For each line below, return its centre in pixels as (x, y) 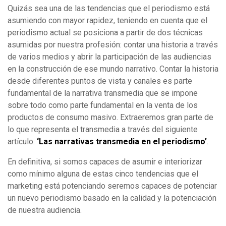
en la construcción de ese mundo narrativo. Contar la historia (113, 69)
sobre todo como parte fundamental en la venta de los (103, 105)
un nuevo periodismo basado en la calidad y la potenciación (112, 198)
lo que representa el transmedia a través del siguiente (103, 129)
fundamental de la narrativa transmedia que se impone (103, 93)
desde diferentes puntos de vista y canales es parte (100, 81)
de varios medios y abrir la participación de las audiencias (109, 56)
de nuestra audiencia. (45, 210)
